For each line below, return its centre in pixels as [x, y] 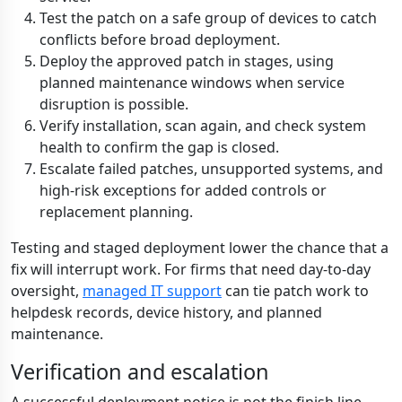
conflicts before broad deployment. [160, 39]
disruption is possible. [114, 104]
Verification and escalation [140, 371]
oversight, [47, 291]
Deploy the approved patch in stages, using [187, 61]
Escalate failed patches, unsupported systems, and [211, 169]
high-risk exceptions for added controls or [183, 190]
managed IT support [152, 291]
